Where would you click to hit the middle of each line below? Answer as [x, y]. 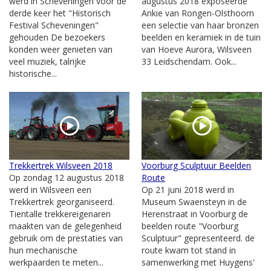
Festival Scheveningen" [54, 25]
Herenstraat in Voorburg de [195, 214]
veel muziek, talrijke [47, 61]
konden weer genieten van [61, 49]
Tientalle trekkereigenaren [60, 214]
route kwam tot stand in [189, 250]
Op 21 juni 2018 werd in [188, 189]
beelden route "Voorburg [190, 226]
